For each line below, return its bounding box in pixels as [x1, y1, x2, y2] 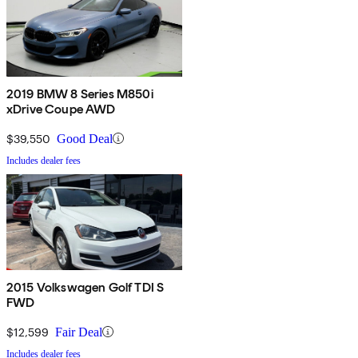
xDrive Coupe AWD [6, 101, 116, 117]
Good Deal [57, 131, 113, 145]
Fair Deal [55, 324, 102, 339]
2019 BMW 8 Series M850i [6, 86, 153, 101]
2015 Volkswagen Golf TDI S [6, 279, 165, 295]
